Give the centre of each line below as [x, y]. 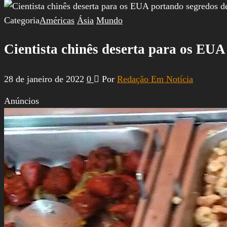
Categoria [22, 20]
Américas [57, 20]
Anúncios [22, 101]
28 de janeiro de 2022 [45, 79]
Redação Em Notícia [155, 79]
